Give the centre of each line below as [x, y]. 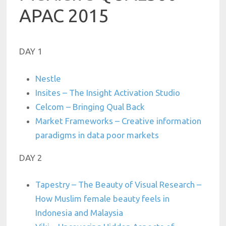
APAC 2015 [64, 16]
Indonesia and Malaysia [79, 213]
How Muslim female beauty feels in [103, 199]
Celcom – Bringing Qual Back [90, 106]
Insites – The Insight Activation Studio [108, 92]
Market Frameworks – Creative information [119, 121]
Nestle [48, 78]
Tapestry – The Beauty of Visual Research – [119, 185]
